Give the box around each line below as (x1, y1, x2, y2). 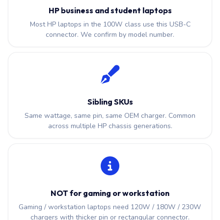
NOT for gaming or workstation (51, 188, 169, 198)
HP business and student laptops (48, 5, 172, 15)
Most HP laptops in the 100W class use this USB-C (29, 20, 191, 29)
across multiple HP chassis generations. (48, 121, 172, 131)
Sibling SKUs (87, 97, 133, 107)
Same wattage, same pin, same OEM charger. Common (25, 111, 195, 120)
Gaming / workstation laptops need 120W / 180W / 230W (19, 202, 201, 212)
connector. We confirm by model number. (46, 30, 174, 39)
